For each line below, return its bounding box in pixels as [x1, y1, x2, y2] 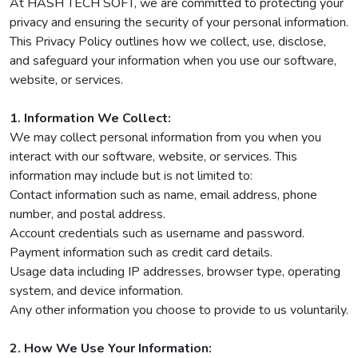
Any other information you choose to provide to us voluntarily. [10, 301, 348, 319]
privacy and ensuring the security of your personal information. [10, 14, 348, 31]
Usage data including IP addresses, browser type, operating [10, 263, 340, 280]
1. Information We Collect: [10, 109, 171, 127]
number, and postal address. [10, 205, 165, 223]
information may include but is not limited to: [10, 167, 253, 185]
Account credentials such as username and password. [10, 225, 304, 242]
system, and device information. [10, 282, 183, 300]
